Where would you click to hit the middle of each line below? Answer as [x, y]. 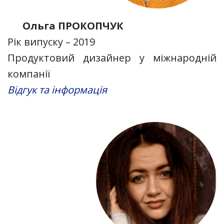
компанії [29, 73]
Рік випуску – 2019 [51, 41]
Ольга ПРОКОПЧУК [73, 25]
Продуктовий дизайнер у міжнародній [112, 57]
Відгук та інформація [57, 89]
